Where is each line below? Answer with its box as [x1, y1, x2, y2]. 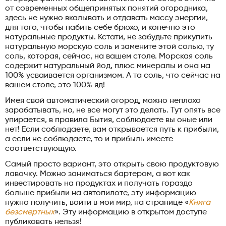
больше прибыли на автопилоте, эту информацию [5, 189, 196, 197]
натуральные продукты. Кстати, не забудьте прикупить [5, 33, 212, 41]
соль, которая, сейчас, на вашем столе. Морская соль [5, 52, 213, 61]
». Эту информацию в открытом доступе [54, 208, 207, 216]
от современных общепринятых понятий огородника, [5, 4, 208, 13]
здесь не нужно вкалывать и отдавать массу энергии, [5, 14, 208, 22]
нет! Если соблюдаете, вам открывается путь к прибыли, [5, 125, 219, 134]
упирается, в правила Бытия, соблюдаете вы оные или [5, 116, 212, 124]
